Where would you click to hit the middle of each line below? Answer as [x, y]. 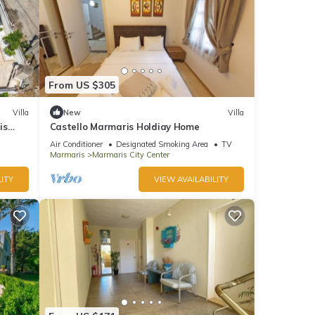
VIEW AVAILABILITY [191, 180]
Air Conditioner [76, 144]
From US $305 [82, 85]
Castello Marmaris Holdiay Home [124, 127]
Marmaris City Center [130, 155]
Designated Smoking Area [162, 144]
